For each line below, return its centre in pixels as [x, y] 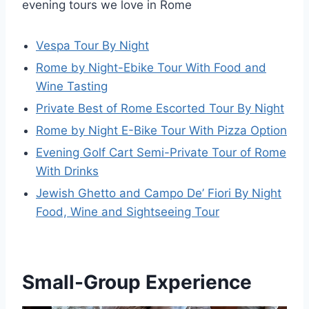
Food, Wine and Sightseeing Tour [128, 212]
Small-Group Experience [137, 282]
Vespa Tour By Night [92, 46]
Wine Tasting [72, 86]
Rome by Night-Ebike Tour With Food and [151, 68]
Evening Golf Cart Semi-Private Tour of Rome [161, 152]
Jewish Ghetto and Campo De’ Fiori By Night [159, 193]
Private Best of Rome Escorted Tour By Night [160, 108]
